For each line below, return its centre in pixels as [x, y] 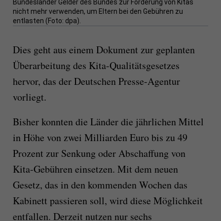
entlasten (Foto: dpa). [47, 21]
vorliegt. [29, 97]
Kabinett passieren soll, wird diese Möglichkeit [108, 201]
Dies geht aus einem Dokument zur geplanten [104, 50]
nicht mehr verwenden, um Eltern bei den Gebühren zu [98, 12]
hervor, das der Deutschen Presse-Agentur [96, 81]
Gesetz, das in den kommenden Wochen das [100, 185]
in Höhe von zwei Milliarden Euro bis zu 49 [100, 138]
